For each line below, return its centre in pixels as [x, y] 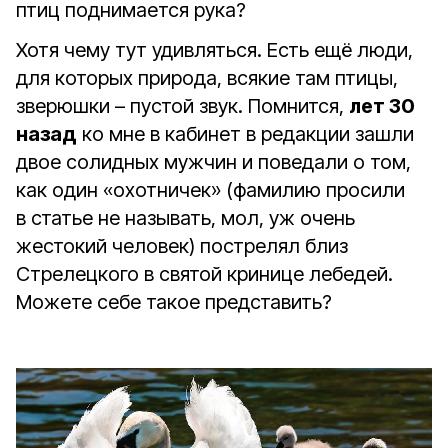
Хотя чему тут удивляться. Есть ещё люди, [214, 50]
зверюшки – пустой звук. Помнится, [182, 106]
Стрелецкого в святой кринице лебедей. [204, 274]
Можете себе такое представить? [174, 302]
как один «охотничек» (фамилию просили [210, 190]
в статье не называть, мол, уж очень [185, 218]
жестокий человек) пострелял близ [182, 246]
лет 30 [382, 106]
